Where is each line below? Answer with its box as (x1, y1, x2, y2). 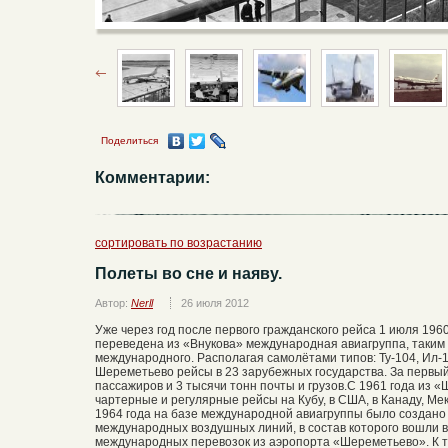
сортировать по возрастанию (95, 236, 262, 251)
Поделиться (101, 135, 158, 147)
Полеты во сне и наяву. (95, 265, 282, 283)
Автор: (95, 297, 131, 310)
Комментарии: (95, 169, 210, 187)
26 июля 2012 (181, 297, 249, 310)
